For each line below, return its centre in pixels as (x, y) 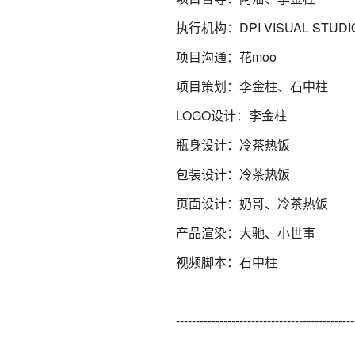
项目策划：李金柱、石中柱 (252, 86)
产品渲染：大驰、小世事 (246, 233)
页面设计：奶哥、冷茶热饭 (252, 203)
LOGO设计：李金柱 (231, 115)
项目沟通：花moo (226, 57)
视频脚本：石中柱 (227, 262)
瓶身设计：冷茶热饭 (233, 145)
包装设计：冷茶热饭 (233, 174)
